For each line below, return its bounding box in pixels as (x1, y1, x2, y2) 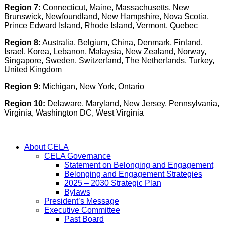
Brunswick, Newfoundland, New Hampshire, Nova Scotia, (4, 12, 209, 21)
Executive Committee (44, 206, 120, 215)
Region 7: (4, 3, 41, 12)
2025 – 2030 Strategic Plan (64, 179, 161, 188)
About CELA (24, 143, 69, 152)
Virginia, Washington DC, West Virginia (4, 108, 144, 118)
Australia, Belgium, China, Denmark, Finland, (41, 38, 203, 47)
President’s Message (44, 197, 119, 206)
